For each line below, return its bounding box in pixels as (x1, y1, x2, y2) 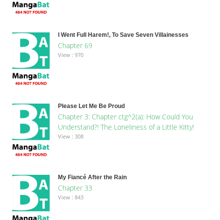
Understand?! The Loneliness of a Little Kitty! (57, 122, 194, 132)
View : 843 (57, 193, 83, 201)
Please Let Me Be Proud (57, 102, 125, 110)
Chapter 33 (57, 183, 92, 192)
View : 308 (57, 132, 83, 140)
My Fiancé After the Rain (57, 173, 127, 181)
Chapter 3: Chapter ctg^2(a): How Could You (57, 111, 193, 121)
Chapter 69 (57, 40, 92, 50)
